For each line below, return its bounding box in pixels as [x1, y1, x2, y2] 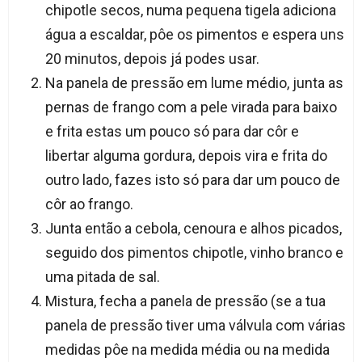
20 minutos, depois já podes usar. [44, 50, 259, 68]
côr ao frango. [44, 196, 133, 213]
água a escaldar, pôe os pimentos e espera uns [44, 26, 344, 44]
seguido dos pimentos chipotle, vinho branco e [44, 244, 343, 262]
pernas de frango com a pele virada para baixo [44, 99, 337, 116]
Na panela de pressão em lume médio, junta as [44, 74, 343, 92]
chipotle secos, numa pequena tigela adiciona [44, 2, 336, 19]
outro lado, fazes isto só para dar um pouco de [44, 171, 340, 189]
